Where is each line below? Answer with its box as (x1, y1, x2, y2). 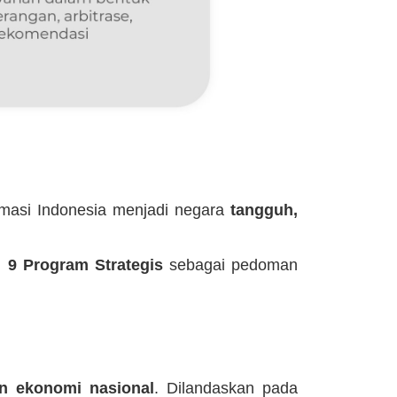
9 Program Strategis (7, 256, 163, 275)
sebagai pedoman (162, 256, 299, 275)
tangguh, (230, 200, 299, 219)
